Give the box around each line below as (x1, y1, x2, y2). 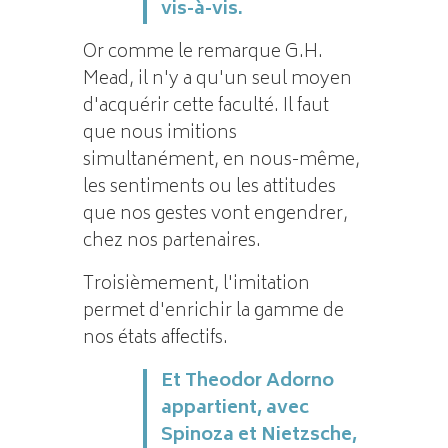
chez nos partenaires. (82, 225, 261, 258)
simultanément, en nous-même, (82, 144, 360, 177)
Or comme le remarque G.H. (82, 36, 323, 69)
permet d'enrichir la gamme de (82, 295, 344, 328)
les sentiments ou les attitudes (82, 171, 336, 204)
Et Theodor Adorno (160, 365, 334, 398)
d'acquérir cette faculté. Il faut (82, 90, 329, 123)
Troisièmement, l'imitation (82, 268, 310, 301)
